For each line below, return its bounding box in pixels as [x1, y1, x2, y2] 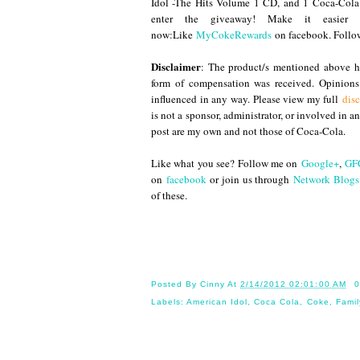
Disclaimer [151, 59, 201, 75]
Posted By [151, 279, 201, 288]
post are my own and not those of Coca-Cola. [151, 124, 346, 139]
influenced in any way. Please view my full [151, 92, 342, 107]
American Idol [186, 297, 248, 306]
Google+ [301, 156, 339, 171]
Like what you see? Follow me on [151, 156, 301, 171]
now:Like [151, 27, 196, 43]
